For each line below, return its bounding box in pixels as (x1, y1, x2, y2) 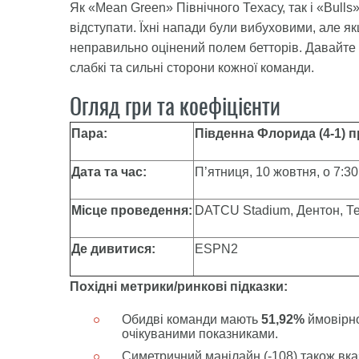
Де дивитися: (71, 242, 155, 256)
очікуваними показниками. (122, 327, 278, 341)
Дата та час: (71, 165, 147, 179)
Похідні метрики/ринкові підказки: (70, 280, 288, 293)
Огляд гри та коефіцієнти (70, 91, 280, 121)
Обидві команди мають (122, 313, 261, 326)
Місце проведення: (71, 204, 192, 217)
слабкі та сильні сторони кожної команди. (70, 61, 314, 75)
